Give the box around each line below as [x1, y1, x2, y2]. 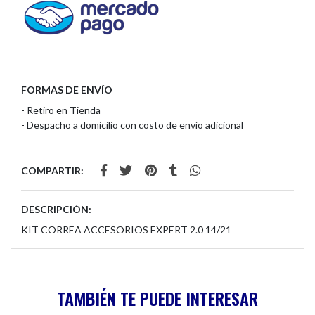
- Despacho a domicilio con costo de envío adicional [21, 119, 243, 131]
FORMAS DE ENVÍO [21, 84, 112, 96]
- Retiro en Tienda [21, 104, 101, 117]
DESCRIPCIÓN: [21, 203, 91, 216]
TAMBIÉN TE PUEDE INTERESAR [57, 285, 258, 311]
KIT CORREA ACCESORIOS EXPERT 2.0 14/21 [21, 224, 231, 236]
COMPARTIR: [21, 165, 84, 177]
